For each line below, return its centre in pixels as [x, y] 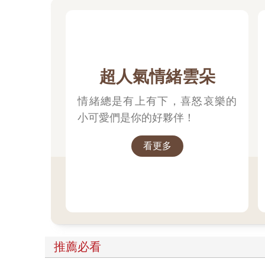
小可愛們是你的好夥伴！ [136, 118]
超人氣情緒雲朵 [157, 77]
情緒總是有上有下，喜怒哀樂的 [157, 101]
